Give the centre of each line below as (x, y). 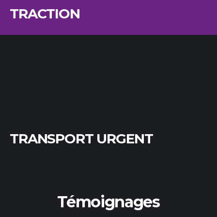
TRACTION (45, 14)
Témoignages (108, 202)
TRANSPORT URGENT (81, 139)
